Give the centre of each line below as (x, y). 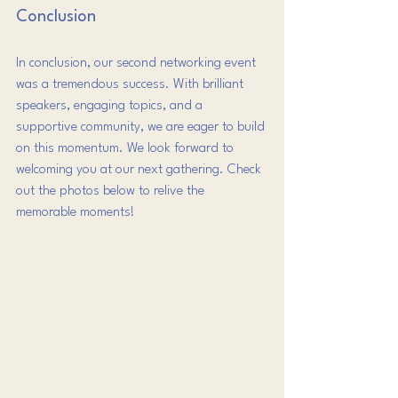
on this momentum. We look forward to (127, 149)
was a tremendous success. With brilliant (131, 85)
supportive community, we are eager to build (142, 127)
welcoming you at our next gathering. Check (140, 170)
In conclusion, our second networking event (138, 64)
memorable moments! (76, 213)
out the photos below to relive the (112, 191)
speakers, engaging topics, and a (111, 106)
